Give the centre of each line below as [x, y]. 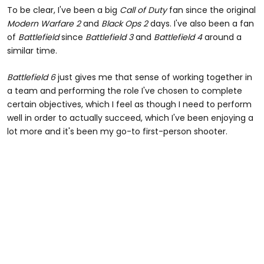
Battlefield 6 [31, 77]
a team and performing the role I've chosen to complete [125, 91]
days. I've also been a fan [201, 24]
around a [222, 37]
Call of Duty [143, 10]
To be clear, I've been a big [63, 10]
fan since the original [211, 10]
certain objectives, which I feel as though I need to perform [129, 105]
